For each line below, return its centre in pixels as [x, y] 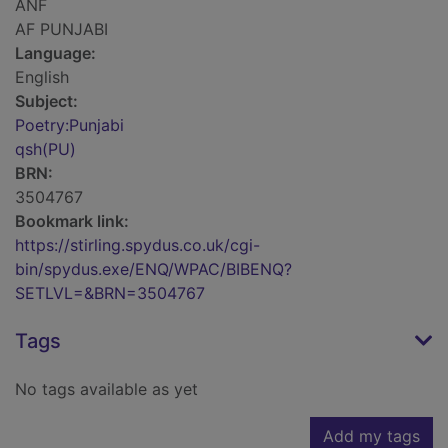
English [42, 77]
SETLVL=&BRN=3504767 [110, 293]
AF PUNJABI [61, 29]
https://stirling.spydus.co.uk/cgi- [137, 245]
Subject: [46, 101]
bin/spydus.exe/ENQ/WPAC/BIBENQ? [153, 269]
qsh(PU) [45, 149]
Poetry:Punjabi [69, 125]
